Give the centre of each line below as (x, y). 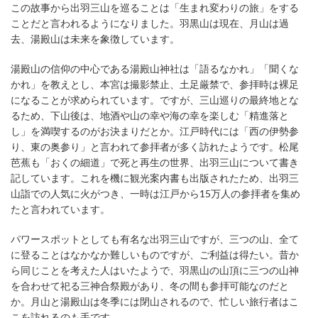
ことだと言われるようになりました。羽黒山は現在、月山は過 (150, 23)
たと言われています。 (60, 209)
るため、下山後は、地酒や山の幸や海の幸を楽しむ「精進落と (150, 116)
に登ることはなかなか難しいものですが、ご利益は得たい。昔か (155, 255)
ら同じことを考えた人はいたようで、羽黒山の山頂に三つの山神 (155, 270)
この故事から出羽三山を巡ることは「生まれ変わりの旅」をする (155, 8)
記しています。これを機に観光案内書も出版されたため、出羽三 (155, 178)
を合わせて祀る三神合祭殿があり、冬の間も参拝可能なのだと (150, 286)
